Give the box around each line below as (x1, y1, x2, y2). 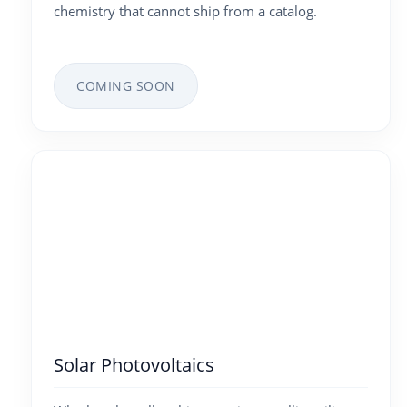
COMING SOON (76, 76, 175, 94)
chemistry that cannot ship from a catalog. (54, 2, 317, 21)
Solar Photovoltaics (54, 352, 214, 377)
